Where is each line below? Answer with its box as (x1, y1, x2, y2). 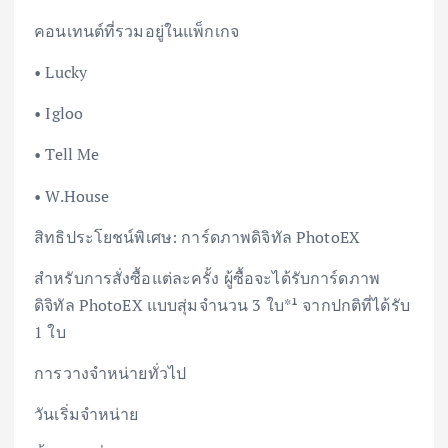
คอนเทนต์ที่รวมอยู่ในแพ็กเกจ (34, 20, 240, 43)
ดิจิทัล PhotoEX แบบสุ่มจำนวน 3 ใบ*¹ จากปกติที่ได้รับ (34, 293, 410, 316)
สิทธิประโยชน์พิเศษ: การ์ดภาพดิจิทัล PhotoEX (34, 225, 361, 248)
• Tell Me (34, 143, 100, 166)
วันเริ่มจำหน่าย (34, 402, 139, 425)
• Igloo (34, 102, 84, 125)
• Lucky (34, 61, 88, 84)
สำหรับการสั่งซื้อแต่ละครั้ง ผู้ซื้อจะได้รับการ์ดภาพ (34, 266, 381, 289)
